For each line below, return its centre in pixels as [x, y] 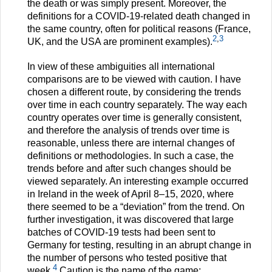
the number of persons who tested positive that [127, 258]
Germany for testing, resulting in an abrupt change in [139, 245]
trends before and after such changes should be [129, 169]
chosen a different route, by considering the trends [134, 92]
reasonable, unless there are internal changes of [131, 143]
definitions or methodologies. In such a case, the [131, 156]
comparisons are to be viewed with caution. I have [134, 80]
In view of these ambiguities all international [121, 67]
